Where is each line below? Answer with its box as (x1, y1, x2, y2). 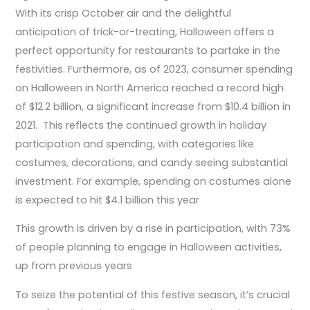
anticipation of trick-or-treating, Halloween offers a (15, 24, 275, 39)
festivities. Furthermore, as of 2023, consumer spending (15, 62, 293, 76)
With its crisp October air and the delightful (15, 6, 232, 20)
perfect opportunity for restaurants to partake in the (15, 43, 281, 57)
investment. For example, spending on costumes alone (15, 174, 292, 188)
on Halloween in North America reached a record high (15, 80, 284, 95)
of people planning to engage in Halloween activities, (15, 240, 282, 255)
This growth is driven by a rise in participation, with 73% (15, 221, 291, 236)
